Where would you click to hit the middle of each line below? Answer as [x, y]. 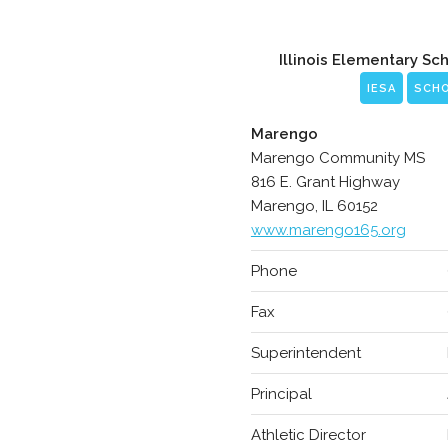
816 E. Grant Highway [325, 182]
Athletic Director [308, 435]
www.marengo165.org [328, 230]
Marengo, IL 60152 [314, 206]
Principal [281, 394]
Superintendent [305, 353]
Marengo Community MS [337, 158]
